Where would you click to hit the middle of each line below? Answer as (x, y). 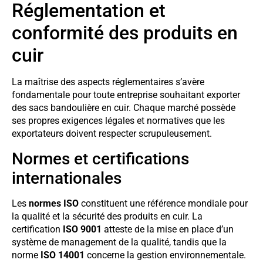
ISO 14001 (63, 255)
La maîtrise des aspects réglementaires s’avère (108, 82)
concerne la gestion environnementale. (165, 255)
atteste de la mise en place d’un (168, 229)
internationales (67, 178)
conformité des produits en (125, 33)
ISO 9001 (82, 229)
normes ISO (54, 203)
